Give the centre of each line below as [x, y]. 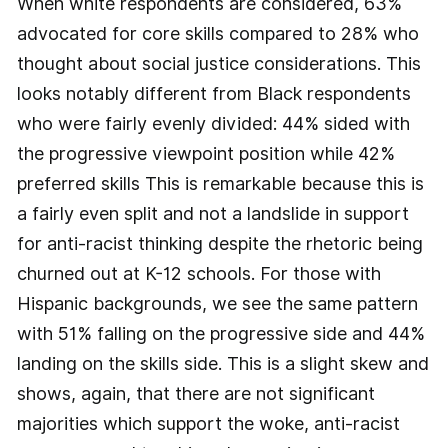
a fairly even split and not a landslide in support [212, 214]
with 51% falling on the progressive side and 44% [220, 334]
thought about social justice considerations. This [218, 64]
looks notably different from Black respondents [213, 94]
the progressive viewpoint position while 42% [205, 154]
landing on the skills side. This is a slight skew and [222, 364]
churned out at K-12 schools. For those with [198, 274]
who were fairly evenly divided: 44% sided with [213, 124]
